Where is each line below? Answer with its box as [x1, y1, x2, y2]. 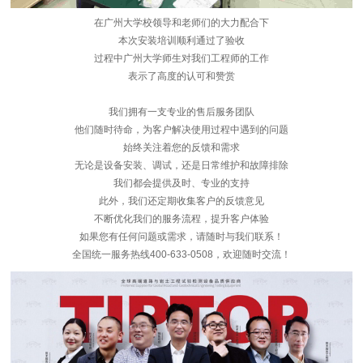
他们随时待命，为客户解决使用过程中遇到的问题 [75, 123, 288, 135]
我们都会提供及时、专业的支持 [113, 177, 250, 189]
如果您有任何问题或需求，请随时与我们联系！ [79, 230, 284, 242]
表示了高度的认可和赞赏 [128, 70, 235, 82]
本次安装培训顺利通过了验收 [118, 34, 245, 46]
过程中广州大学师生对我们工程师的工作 [94, 52, 269, 64]
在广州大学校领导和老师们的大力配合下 [94, 16, 269, 28]
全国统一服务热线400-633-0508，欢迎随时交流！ [72, 248, 291, 260]
